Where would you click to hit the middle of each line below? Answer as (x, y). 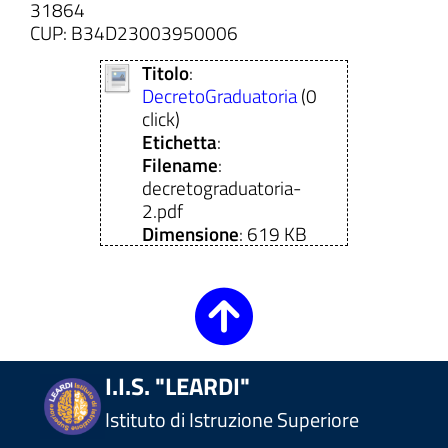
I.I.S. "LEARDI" (177, 385)
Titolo (166, 73)
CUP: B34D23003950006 (134, 33)
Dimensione (191, 234)
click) (161, 119)
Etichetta (180, 142)
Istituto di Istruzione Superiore (232, 419)
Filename (180, 165)
